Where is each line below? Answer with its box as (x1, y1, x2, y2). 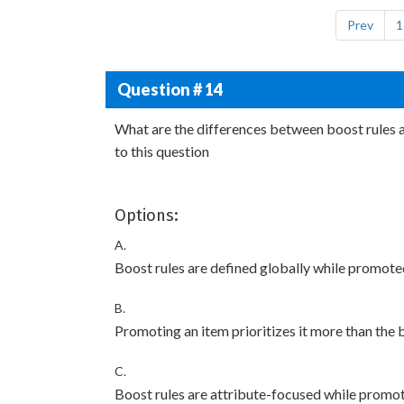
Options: (115, 206, 179, 225)
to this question (115, 142, 209, 160)
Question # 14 (116, 78, 223, 99)
